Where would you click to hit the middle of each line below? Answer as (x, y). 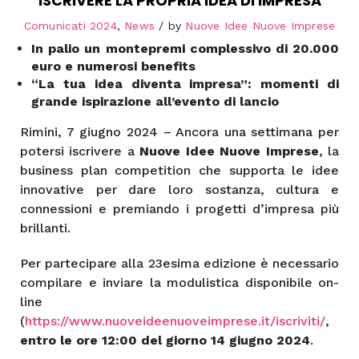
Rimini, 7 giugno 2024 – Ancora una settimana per (179, 131)
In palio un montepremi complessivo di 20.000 (185, 48)
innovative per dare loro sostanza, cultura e (179, 189)
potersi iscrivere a (80, 151)
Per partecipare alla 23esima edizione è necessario (179, 263)
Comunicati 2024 (70, 25)
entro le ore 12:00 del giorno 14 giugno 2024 (165, 340)
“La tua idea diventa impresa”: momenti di (185, 83)
